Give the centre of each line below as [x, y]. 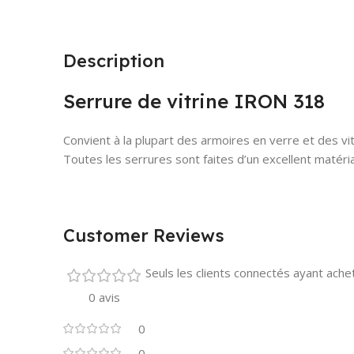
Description [114, 60]
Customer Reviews [144, 235]
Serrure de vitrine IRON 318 [194, 101]
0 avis [104, 297]
